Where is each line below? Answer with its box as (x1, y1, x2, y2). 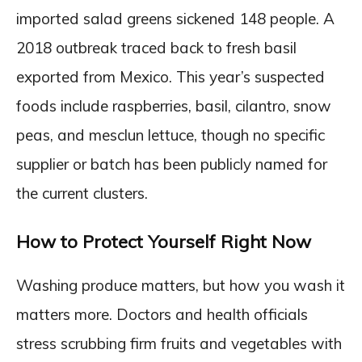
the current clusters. (16, 183, 148, 203)
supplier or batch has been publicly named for (16, 154, 327, 174)
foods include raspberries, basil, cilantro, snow (16, 95, 331, 116)
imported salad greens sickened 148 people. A (16, 8, 335, 28)
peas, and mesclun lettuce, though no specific (16, 124, 325, 145)
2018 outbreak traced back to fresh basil (16, 37, 297, 57)
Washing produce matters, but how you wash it (16, 275, 345, 295)
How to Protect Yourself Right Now (16, 229, 311, 253)
